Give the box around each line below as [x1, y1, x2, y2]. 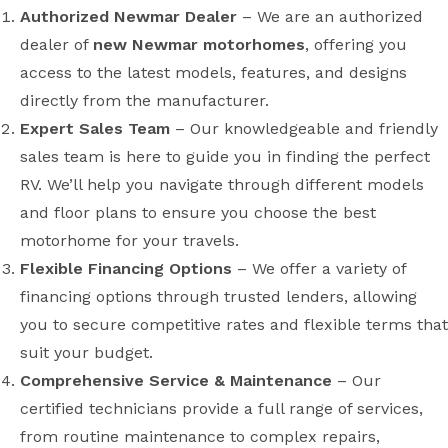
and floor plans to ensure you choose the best [20, 203, 376, 222]
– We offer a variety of [232, 259, 406, 278]
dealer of [20, 35, 93, 54]
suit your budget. [20, 343, 153, 362]
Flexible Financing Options [20, 259, 232, 278]
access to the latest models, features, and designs [20, 63, 407, 82]
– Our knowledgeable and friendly [170, 119, 438, 138]
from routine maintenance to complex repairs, [20, 427, 380, 446]
